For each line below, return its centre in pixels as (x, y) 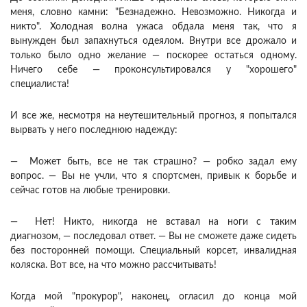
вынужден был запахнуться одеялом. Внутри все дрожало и (153, 41)
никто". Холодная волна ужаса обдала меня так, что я (153, 27)
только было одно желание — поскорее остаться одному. (153, 56)
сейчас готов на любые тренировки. (90, 191)
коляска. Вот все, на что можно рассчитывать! (113, 266)
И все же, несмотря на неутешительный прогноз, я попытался (153, 116)
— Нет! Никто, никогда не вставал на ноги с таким (153, 222)
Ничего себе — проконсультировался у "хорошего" (153, 70)
